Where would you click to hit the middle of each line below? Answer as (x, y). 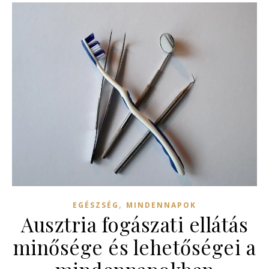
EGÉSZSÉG (96, 205)
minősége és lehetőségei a (134, 246)
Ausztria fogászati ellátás (134, 224)
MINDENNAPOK (161, 205)
